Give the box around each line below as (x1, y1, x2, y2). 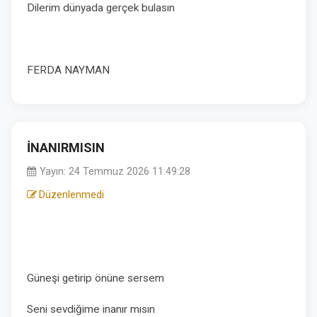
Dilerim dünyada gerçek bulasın (27, 1, 175, 14)
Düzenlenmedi (37, 189, 104, 200)
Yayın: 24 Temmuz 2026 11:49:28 (37, 166, 190, 178)
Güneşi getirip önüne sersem (27, 272, 167, 284)
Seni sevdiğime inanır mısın (27, 303, 158, 316)
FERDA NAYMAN (27, 64, 110, 76)
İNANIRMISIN (27, 140, 105, 155)
